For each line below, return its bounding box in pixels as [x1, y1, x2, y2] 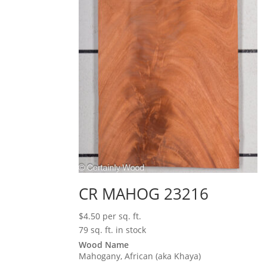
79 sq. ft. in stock [79, 224, 146, 236]
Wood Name [79, 239, 129, 251]
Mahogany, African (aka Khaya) [79, 250, 201, 262]
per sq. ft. [103, 210, 141, 222]
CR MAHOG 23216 [79, 183, 209, 205]
